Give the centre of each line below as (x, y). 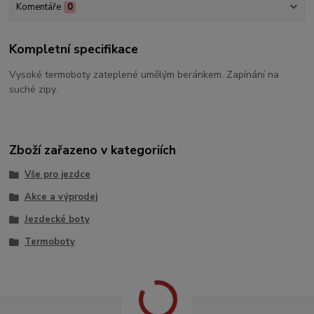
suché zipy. (34, 89)
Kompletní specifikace (74, 49)
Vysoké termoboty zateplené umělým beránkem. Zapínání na (144, 74)
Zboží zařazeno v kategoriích (93, 150)
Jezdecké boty (57, 219)
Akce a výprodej (61, 197)
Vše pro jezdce (57, 175)
